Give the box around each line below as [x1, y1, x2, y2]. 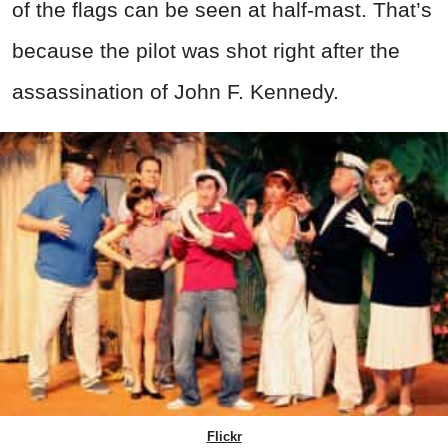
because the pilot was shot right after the [12, 39, 400, 63]
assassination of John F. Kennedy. [12, 80, 339, 104]
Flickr [206, 428, 242, 444]
